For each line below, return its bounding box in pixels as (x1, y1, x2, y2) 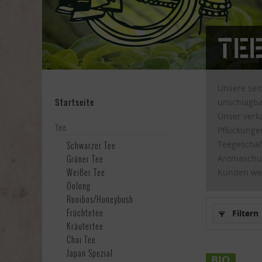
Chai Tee (67, 233, 96, 246)
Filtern (230, 208, 258, 219)
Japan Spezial (67, 247, 113, 259)
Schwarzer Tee (67, 139, 116, 151)
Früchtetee (67, 206, 104, 219)
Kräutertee (67, 220, 104, 232)
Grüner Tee (67, 153, 104, 165)
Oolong (67, 180, 91, 192)
